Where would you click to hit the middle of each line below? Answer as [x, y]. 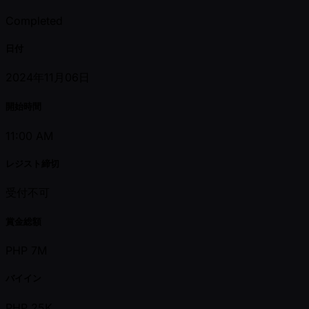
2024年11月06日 [48, 78]
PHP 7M [26, 251]
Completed [34, 20]
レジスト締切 [32, 163]
